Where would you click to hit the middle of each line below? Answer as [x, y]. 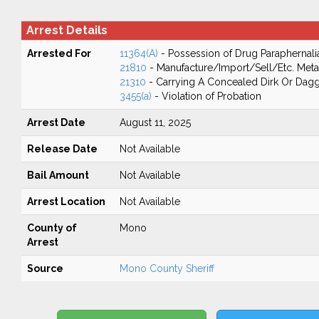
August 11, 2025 [155, 122]
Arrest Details [67, 30]
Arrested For [59, 53]
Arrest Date [56, 122]
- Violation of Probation [206, 96]
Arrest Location [66, 202]
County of [52, 228]
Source [45, 268]
